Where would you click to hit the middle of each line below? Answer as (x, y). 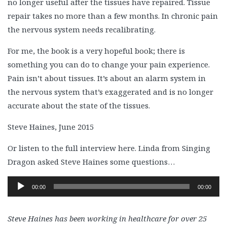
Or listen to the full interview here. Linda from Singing (109, 148)
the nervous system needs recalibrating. (82, 29)
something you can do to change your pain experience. (109, 64)
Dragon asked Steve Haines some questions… (91, 162)
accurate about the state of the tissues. (79, 105)
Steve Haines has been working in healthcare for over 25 (107, 218)
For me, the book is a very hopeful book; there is (96, 51)
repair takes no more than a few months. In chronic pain (113, 16)
